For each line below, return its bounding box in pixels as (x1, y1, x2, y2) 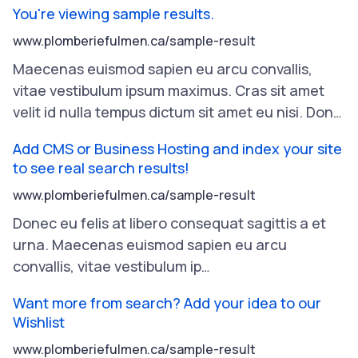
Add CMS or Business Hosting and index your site (13, 139, 342, 158)
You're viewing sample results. (13, 4, 214, 23)
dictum (149, 102, 195, 121)
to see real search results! (13, 158, 189, 177)
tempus (95, 102, 145, 121)
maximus (168, 81, 228, 100)
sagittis (247, 213, 296, 233)
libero (129, 213, 167, 233)
